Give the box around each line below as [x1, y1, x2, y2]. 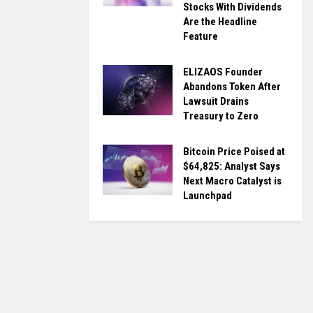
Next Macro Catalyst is [183, 175, 282, 188]
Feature [183, 30, 218, 43]
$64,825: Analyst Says [183, 160, 280, 173]
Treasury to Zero [183, 110, 259, 123]
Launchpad [183, 189, 232, 203]
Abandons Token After [183, 80, 281, 94]
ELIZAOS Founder [183, 66, 263, 79]
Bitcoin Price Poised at [183, 145, 285, 159]
